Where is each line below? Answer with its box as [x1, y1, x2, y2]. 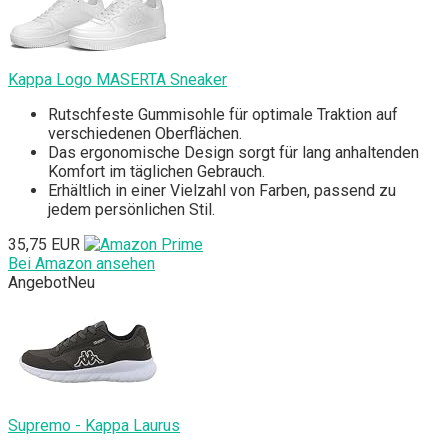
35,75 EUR [8, 235, 80, 255]
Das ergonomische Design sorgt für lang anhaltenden [48, 143, 419, 163]
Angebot [8, 273, 67, 293]
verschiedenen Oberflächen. [48, 124, 242, 144]
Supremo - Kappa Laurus [8, 416, 180, 436]
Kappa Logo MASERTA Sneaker [8, 70, 227, 90]
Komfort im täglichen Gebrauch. [48, 162, 265, 182]
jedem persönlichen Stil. [48, 200, 215, 220]
